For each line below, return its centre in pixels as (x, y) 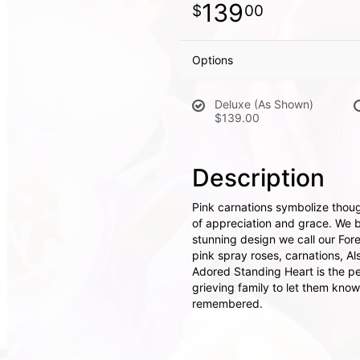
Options (213, 60)
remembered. (227, 303)
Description (258, 178)
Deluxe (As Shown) (264, 104)
